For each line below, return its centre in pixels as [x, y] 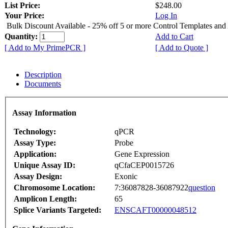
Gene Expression [142, 154]
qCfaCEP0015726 [144, 165]
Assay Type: [35, 143]
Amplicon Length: [45, 199]
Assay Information [44, 113]
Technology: [35, 132]
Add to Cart [174, 36]
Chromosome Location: [54, 188]
